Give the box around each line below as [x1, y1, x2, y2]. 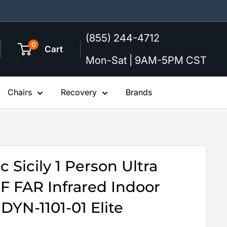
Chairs [8, 87, 32, 97]
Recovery [61, 87, 97, 97]
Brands [126, 87, 152, 97]
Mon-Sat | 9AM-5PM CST [86, 54, 207, 66]
